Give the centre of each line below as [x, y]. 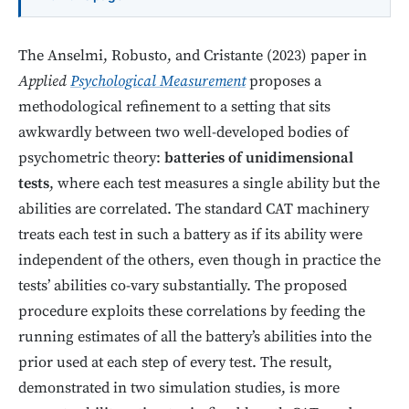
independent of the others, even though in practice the [199, 260]
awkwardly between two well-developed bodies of [184, 132]
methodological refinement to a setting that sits [174, 107]
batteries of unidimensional [259, 158]
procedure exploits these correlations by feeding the [192, 311]
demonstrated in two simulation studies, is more [179, 388]
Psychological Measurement [158, 81]
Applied [44, 81]
